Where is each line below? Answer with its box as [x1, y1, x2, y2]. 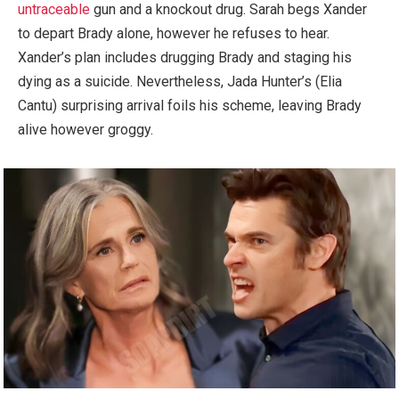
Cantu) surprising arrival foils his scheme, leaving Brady [18, 97, 362, 115]
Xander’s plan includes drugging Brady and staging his [18, 49, 352, 67]
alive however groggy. [18, 121, 153, 139]
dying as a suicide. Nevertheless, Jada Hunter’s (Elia [18, 73, 342, 91]
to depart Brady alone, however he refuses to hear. [18, 25, 330, 43]
